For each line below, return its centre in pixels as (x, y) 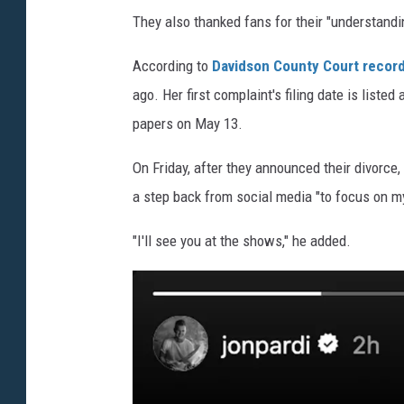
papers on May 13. (188, 123)
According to (172, 65)
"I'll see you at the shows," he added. (242, 240)
